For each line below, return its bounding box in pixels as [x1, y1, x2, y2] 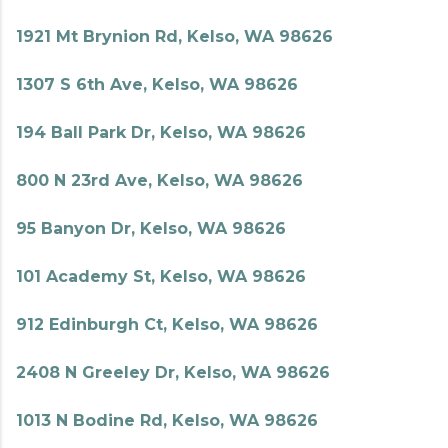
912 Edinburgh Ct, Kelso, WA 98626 [16, 315, 318, 334]
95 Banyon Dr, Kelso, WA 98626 [16, 219, 286, 238]
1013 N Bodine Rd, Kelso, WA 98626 [16, 411, 318, 430]
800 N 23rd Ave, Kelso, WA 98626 [16, 171, 303, 190]
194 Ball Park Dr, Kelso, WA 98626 [16, 123, 306, 142]
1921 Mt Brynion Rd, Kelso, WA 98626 [16, 27, 333, 46]
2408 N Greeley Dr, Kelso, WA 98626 [16, 363, 330, 382]
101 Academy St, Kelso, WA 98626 [16, 267, 306, 286]
